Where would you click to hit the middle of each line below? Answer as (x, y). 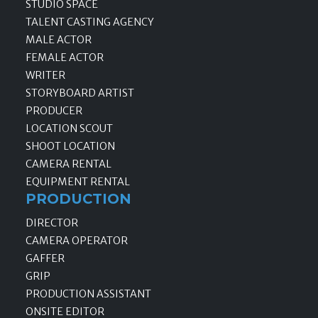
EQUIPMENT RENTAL (78, 182)
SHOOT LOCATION (70, 147)
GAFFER (45, 258)
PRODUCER (54, 111)
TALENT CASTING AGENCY (90, 22)
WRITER (45, 76)
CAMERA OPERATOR (77, 240)
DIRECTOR (52, 223)
